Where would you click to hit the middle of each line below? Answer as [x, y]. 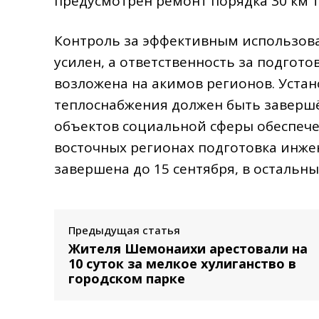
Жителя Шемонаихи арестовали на [188, 248]
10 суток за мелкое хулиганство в [182, 263]
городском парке [127, 278]
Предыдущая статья [124, 230]
